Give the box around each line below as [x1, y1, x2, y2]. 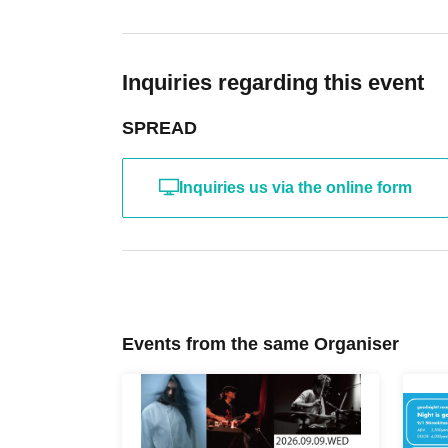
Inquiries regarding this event [122, 69, 424, 95]
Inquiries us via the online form [179, 178, 412, 196]
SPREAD [122, 117, 197, 138]
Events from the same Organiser [122, 333, 399, 354]
